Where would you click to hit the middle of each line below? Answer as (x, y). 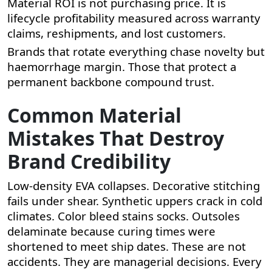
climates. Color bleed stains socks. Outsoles (124, 216)
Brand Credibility (89, 161)
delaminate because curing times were (111, 231)
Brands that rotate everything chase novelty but (136, 51)
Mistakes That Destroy (116, 138)
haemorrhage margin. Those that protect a (122, 66)
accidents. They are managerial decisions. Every (134, 261)
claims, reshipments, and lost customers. (117, 33)
